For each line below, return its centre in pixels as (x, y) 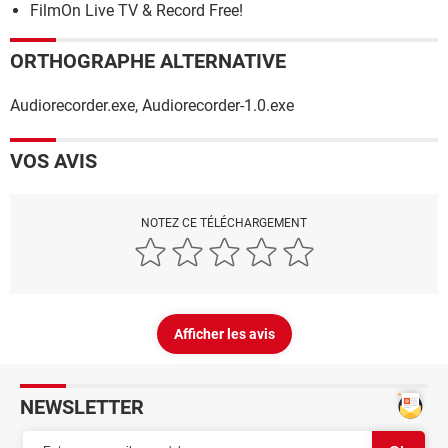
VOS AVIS (53, 161)
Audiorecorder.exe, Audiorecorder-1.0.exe (152, 106)
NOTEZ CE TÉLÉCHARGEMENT (224, 223)
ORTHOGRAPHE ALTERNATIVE (148, 61)
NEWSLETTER (82, 407)
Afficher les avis (224, 334)
